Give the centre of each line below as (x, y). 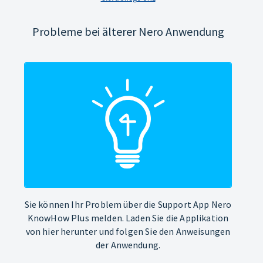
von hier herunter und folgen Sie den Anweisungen (128, 231)
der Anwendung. (128, 245)
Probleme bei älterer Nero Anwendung (128, 31)
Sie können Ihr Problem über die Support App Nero (128, 204)
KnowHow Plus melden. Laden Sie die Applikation (128, 218)
